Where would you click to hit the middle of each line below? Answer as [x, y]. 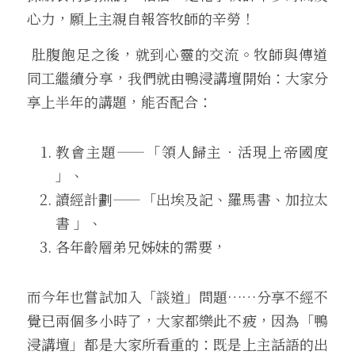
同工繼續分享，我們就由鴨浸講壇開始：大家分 [177, 78]
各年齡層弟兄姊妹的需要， [141, 246]
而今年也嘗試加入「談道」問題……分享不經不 [177, 296]
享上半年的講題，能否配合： [120, 101]
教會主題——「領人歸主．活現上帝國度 [192, 151]
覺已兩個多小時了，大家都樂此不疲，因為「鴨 [177, 320]
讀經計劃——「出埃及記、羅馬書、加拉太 [192, 199]
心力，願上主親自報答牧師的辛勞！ [141, 18]
